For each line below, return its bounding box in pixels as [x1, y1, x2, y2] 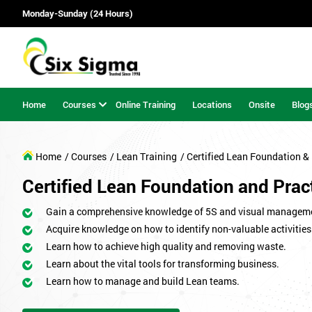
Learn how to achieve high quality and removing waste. [46, 240, 286, 253]
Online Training [116, 97, 175, 111]
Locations [192, 97, 232, 111]
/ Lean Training [110, 150, 177, 164]
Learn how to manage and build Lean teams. [46, 274, 240, 288]
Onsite [249, 97, 275, 111]
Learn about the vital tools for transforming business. [46, 257, 279, 271]
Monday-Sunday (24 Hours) [22, 7, 133, 20]
